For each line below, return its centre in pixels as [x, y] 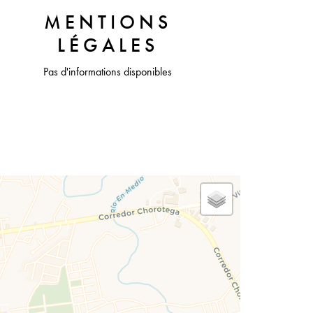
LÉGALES [108, 45]
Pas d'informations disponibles [108, 72]
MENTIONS [108, 22]
